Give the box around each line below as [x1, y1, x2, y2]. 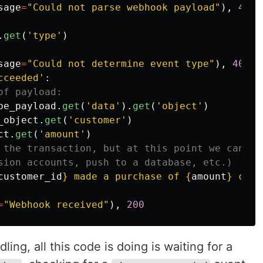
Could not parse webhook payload [33, 2, 215, 14]
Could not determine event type [33, 58, 209, 70]
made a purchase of [68, 171, 186, 183]
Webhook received [9, 199, 103, 211]
